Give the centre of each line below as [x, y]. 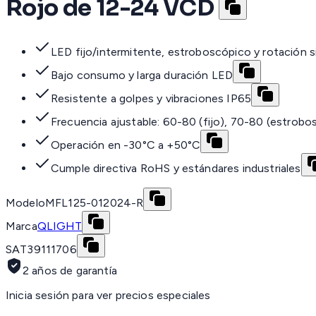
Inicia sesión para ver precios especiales [108, 296]
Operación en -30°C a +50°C [126, 145]
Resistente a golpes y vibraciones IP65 [151, 99]
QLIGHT [59, 226]
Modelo [25, 203]
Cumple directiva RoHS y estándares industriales [176, 169]
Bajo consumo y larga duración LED [142, 75]
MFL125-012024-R [94, 203]
